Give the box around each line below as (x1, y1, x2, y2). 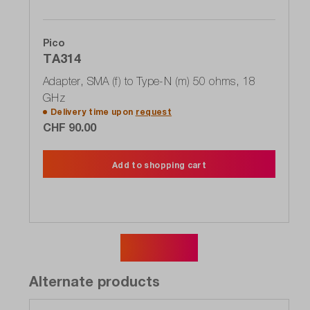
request (135, 107, 172, 118)
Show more (129, 241, 190, 254)
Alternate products (29, 273, 160, 290)
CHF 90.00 (43, 120, 96, 134)
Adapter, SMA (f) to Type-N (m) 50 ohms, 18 (43, 75, 256, 88)
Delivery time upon (51, 107, 136, 118)
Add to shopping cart (112, 160, 206, 171)
